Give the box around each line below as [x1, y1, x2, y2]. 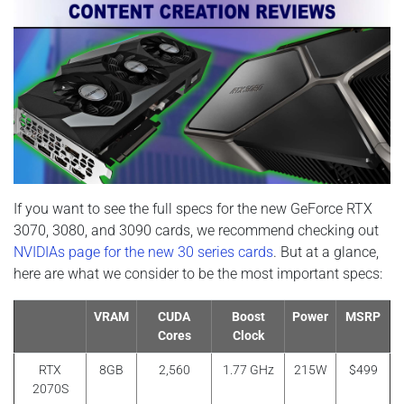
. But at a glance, [273, 243, 379, 261]
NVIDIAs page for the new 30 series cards [14, 243, 273, 261]
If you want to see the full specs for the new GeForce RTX [14, 199, 372, 217]
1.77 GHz [222, 362, 274, 378]
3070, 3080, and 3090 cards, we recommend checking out [14, 221, 379, 239]
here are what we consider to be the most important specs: [14, 264, 382, 282]
